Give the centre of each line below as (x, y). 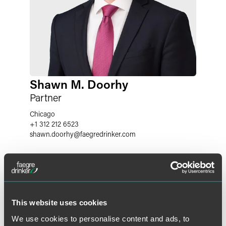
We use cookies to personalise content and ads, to (101, 218)
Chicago (42, 114)
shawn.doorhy (52, 134)
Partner (46, 97)
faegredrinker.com (108, 134)
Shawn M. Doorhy (79, 84)
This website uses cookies (60, 203)
